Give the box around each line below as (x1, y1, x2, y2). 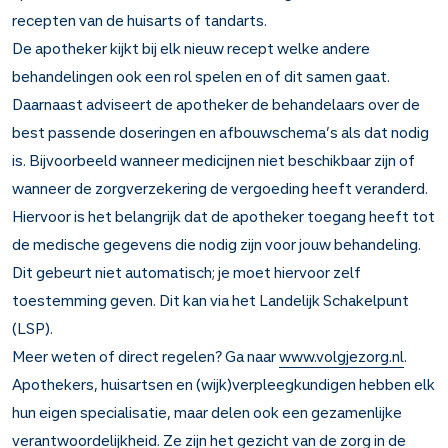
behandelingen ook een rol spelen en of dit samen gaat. (12, 65, 390, 87)
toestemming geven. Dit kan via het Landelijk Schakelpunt (12, 289, 409, 311)
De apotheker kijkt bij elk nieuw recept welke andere (12, 37, 370, 59)
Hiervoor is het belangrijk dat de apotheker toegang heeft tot (12, 205, 435, 227)
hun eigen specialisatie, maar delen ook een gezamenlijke (12, 401, 402, 423)
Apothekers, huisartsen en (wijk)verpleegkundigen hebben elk (12, 373, 435, 395)
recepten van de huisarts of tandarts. (12, 9, 267, 31)
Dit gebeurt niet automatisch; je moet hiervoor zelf (12, 261, 361, 283)
